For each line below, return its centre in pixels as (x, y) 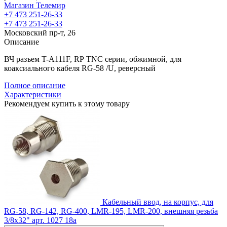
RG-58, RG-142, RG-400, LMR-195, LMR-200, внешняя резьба (111, 211)
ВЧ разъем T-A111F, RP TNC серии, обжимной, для (93, 59)
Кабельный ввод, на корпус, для (158, 202)
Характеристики (33, 95)
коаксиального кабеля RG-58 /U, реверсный (80, 68)
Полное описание (35, 86)
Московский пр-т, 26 (40, 33)
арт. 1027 (47, 220)
